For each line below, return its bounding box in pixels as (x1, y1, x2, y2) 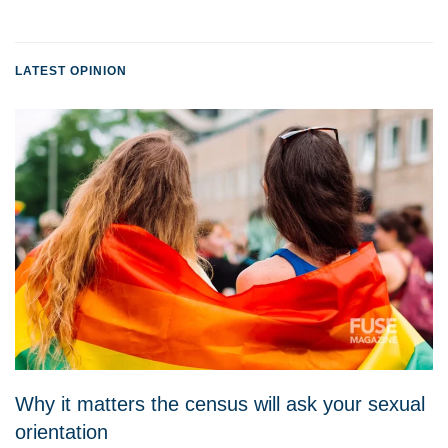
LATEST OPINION (15, 63, 127, 78)
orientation (15, 421, 108, 444)
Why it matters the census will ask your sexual (15, 393, 425, 416)
